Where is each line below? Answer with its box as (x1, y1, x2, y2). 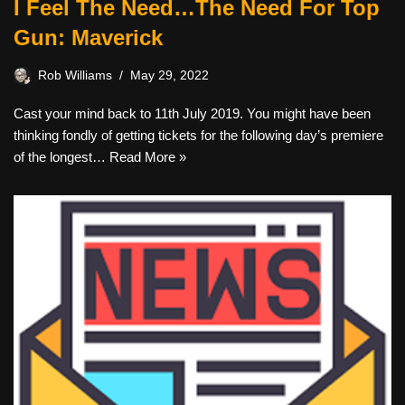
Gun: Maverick (14, 25, 163, 51)
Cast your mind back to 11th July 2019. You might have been (14, 106, 371, 122)
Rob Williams (38, 69, 112, 83)
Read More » (109, 149, 186, 165)
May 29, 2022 (130, 69, 209, 83)
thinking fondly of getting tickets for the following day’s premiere (14, 127, 383, 144)
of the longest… (14, 149, 109, 165)
